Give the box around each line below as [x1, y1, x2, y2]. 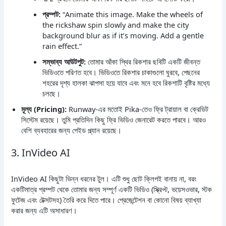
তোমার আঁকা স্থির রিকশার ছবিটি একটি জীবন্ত [86, 56, 201, 67]
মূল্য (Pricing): [21, 104, 67, 115]
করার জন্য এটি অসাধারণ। [11, 205, 78, 216]
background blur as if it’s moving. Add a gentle [42, 30, 204, 41]
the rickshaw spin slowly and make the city [42, 20, 189, 30]
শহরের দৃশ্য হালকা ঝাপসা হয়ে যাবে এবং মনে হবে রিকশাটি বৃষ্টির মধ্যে [42, 78, 210, 88]
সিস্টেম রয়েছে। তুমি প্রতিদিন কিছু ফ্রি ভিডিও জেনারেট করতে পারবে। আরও [21, 115, 206, 125]
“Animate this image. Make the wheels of [61, 9, 203, 20]
